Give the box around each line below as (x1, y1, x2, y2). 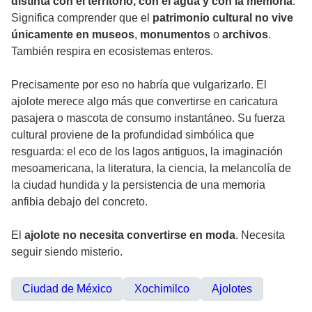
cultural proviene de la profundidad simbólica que (11, 129, 254, 141)
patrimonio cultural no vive (153, 12, 293, 24)
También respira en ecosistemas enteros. (11, 45, 213, 58)
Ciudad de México (22, 283, 112, 295)
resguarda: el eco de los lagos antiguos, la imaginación (11, 146, 283, 158)
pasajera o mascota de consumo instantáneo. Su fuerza (11, 112, 285, 125)
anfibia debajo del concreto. (11, 196, 148, 208)
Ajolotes (212, 283, 252, 295)
